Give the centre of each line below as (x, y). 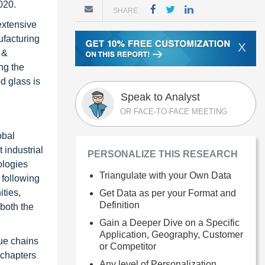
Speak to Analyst (160, 97)
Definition (119, 205)
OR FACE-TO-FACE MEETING (174, 111)
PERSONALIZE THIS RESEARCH (163, 154)
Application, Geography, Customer (171, 234)
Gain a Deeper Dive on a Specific (169, 222)
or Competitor (128, 246)
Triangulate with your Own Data (165, 175)
